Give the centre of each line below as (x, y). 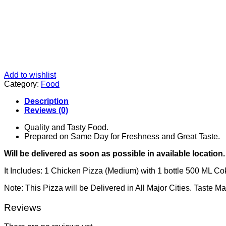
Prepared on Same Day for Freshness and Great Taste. (122, 136)
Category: (22, 84)
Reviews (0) (46, 110)
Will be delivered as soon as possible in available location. (115, 153)
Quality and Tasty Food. (66, 127)
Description (46, 101)
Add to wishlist (30, 75)
